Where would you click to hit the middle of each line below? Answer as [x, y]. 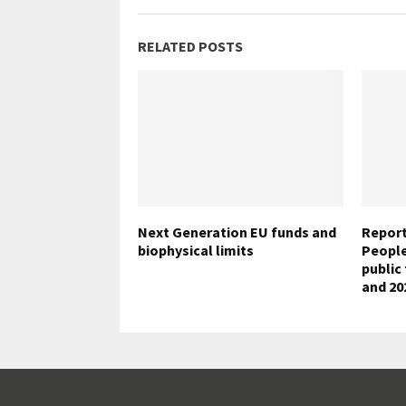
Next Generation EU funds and [237, 232]
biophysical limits [196, 250]
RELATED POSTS [190, 46]
